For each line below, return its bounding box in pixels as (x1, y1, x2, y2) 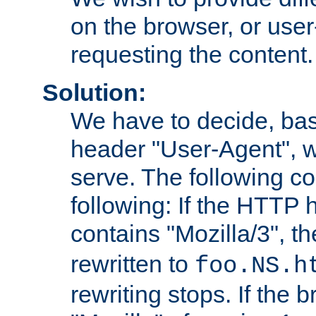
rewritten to (71, 250, 195, 277)
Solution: (42, 78, 146, 106)
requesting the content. (71, 40, 313, 68)
